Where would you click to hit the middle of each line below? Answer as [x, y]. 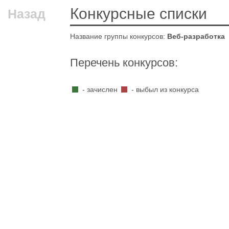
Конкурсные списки [139, 14]
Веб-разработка [196, 36]
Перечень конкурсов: [124, 63]
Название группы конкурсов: [119, 36]
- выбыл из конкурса [164, 89]
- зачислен [100, 89]
